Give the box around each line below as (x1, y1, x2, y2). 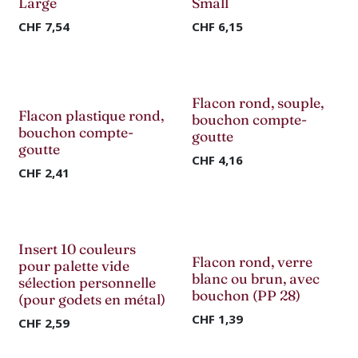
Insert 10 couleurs (18, 241, 136, 257)
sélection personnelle (18, 274, 156, 291)
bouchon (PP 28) (191, 287, 300, 304)
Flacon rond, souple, (191, 94, 324, 111)
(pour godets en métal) (18, 291, 165, 308)
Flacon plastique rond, (18, 107, 164, 124)
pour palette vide (18, 257, 129, 274)
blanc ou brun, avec (191, 270, 320, 287)
